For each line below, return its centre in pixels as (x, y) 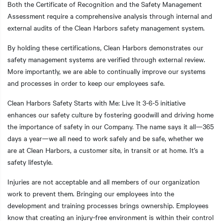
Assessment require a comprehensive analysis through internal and (110, 16)
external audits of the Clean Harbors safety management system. (106, 27)
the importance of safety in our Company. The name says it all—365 (110, 126)
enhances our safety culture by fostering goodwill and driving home (110, 114)
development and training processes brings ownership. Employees (108, 205)
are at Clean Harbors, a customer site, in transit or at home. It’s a (106, 150)
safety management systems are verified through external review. (106, 59)
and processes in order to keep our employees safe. (86, 83)
